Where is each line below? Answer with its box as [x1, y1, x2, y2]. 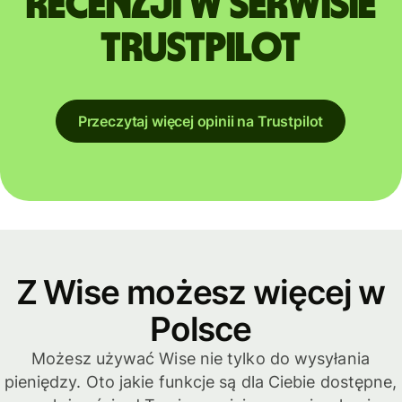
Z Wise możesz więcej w [15, 271, 386, 312]
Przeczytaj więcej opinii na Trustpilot [77, 111, 324, 130]
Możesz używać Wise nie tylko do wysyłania [31, 348, 370, 368]
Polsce [149, 308, 252, 349]
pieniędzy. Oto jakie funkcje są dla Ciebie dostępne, [4, 371, 398, 391]
